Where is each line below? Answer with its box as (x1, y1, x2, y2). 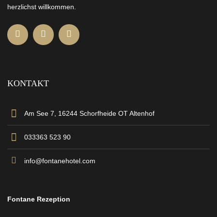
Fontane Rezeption (7, 195, 70, 203)
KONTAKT (7, 78, 49, 89)
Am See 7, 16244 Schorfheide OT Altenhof (24, 109, 155, 118)
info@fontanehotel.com (24, 157, 95, 165)
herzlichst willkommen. (7, 3, 76, 11)
